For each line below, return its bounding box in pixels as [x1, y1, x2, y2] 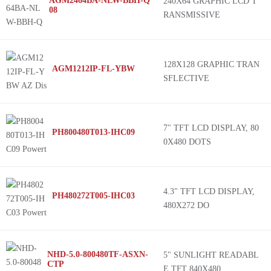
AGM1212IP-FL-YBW [52, 64, 135, 73]
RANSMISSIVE [163, 10, 220, 19]
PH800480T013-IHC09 [52, 128, 135, 137]
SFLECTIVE [163, 74, 209, 83]
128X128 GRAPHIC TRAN [163, 60, 260, 69]
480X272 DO [163, 201, 209, 210]
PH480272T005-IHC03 [52, 191, 135, 200]
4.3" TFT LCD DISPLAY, [163, 187, 255, 196]
